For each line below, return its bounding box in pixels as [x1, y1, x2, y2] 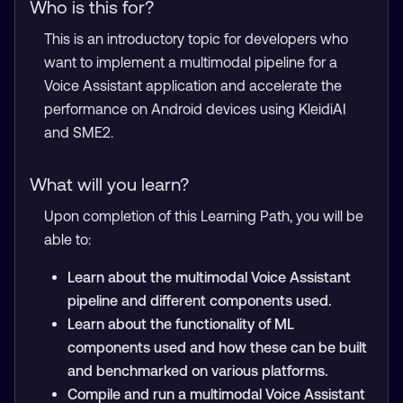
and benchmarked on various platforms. [67, 363, 328, 379]
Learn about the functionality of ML [67, 316, 294, 332]
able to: [44, 231, 91, 247]
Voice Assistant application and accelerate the [44, 77, 342, 94]
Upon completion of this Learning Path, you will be [44, 208, 363, 224]
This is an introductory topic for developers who [44, 31, 348, 47]
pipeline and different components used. [67, 292, 332, 309]
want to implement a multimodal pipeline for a [44, 54, 337, 70]
